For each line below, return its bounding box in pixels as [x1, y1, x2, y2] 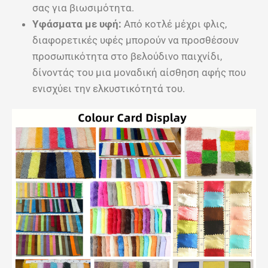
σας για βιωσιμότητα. [32, 1, 134, 14]
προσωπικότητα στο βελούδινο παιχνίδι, [32, 50, 222, 62]
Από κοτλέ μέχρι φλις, [121, 17, 227, 30]
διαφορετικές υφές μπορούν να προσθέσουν [32, 33, 239, 46]
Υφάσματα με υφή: [32, 17, 121, 30]
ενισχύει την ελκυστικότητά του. [32, 82, 185, 95]
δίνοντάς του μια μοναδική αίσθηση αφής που [32, 66, 246, 78]
